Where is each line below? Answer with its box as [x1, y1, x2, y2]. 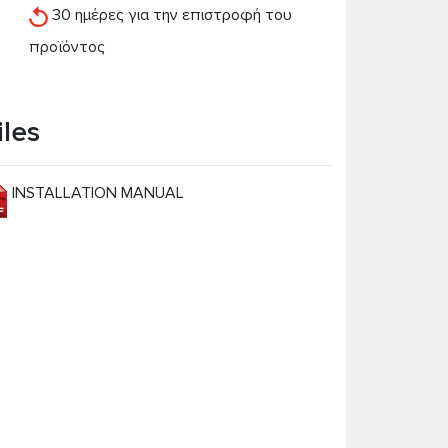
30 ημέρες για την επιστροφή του [47, 5, 292, 25]
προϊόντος [28, 37, 105, 57]
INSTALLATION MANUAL [11, 183, 184, 203]
